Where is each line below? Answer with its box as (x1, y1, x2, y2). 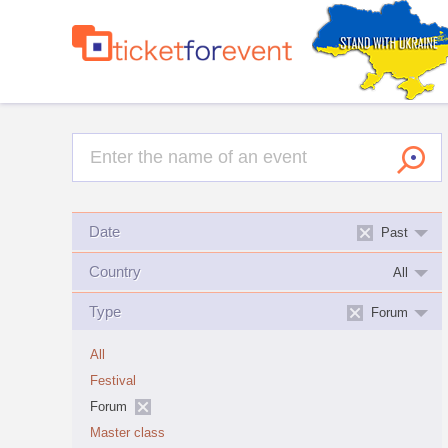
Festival (90, 374, 136, 388)
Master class (90, 426, 165, 440)
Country (89, 263, 141, 280)
